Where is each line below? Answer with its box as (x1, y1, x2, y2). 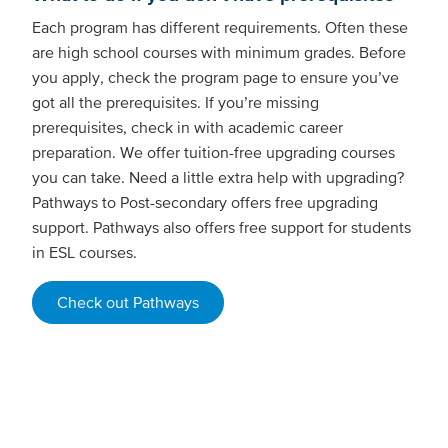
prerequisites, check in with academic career (32, 118, 343, 137)
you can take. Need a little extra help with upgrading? (32, 168, 404, 187)
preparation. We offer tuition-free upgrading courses (32, 143, 395, 162)
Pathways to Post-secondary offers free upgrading (32, 193, 378, 212)
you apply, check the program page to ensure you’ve (32, 68, 399, 87)
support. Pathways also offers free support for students (32, 218, 411, 237)
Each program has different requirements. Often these (32, 18, 408, 37)
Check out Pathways (57, 293, 199, 312)
